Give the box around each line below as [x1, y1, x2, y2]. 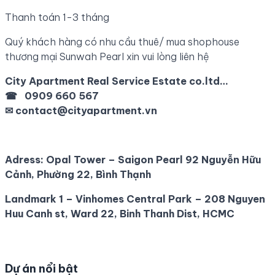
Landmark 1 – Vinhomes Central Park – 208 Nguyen [5, 193, 265, 205]
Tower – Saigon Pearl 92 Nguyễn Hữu [71, 153, 261, 166]
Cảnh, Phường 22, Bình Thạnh [5, 168, 151, 180]
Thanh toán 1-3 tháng [5, 11, 112, 23]
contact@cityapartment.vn [15, 104, 157, 117]
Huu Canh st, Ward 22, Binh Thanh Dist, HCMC [5, 207, 234, 220]
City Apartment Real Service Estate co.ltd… [5, 75, 228, 87]
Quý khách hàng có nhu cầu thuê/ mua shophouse [5, 36, 239, 48]
